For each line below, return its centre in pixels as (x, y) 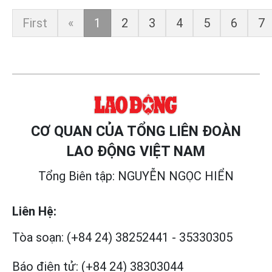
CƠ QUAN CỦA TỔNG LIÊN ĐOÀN (136, 131)
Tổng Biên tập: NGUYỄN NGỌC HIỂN (136, 176)
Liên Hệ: (34, 212)
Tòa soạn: (38, 238)
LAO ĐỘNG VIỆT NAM (136, 151)
